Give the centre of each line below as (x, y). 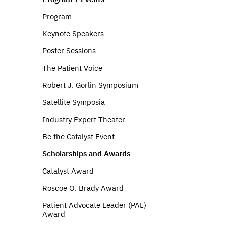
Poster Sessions (69, 51)
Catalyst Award (68, 171)
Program (57, 16)
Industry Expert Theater (84, 119)
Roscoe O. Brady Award (83, 188)
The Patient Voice (72, 68)
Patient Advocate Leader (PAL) (94, 205)
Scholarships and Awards (86, 154)
